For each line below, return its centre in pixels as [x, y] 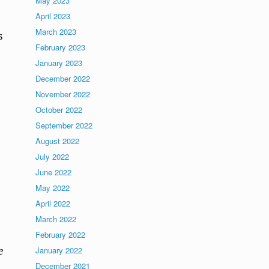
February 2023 [61, 47]
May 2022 [53, 188]
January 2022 [59, 250]
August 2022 [58, 141]
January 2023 [59, 63]
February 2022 [61, 234]
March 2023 [56, 32]
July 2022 [53, 156]
